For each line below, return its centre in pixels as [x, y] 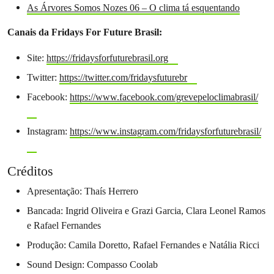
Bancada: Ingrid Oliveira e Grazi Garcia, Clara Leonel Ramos [146, 211]
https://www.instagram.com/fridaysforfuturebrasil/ [165, 131]
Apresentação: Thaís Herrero [83, 191]
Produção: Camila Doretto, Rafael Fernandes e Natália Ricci [143, 245]
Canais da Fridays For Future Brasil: [85, 32]
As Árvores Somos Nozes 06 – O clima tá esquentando [133, 8]
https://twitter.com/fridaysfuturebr [123, 77]
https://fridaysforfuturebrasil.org [107, 58]
